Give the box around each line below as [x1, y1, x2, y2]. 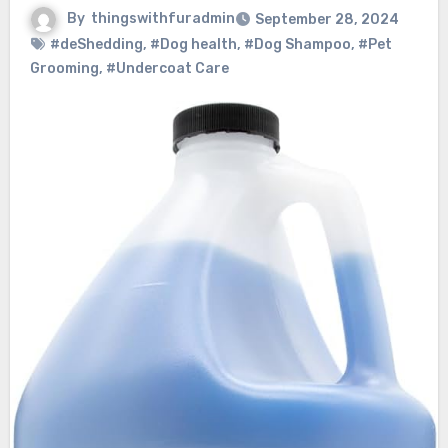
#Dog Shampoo [243, 36, 351, 54]
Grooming [29, 60, 99, 78]
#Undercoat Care [105, 60, 229, 78]
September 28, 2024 [254, 11, 399, 29]
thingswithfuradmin [90, 10, 235, 28]
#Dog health [149, 36, 237, 54]
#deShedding [49, 36, 143, 54]
